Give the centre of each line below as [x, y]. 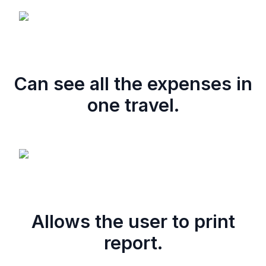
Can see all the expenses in [133, 84]
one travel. [133, 105]
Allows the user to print [133, 221]
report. [133, 243]
